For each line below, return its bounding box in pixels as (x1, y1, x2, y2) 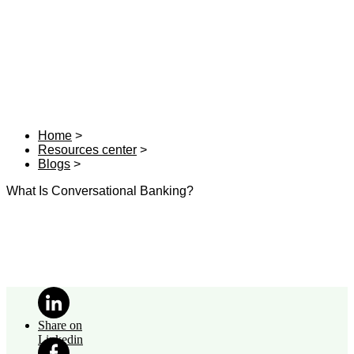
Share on (38, 318, 82, 333)
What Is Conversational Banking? (6, 184, 194, 198)
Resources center (38, 143, 137, 157)
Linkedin (38, 333, 83, 347)
